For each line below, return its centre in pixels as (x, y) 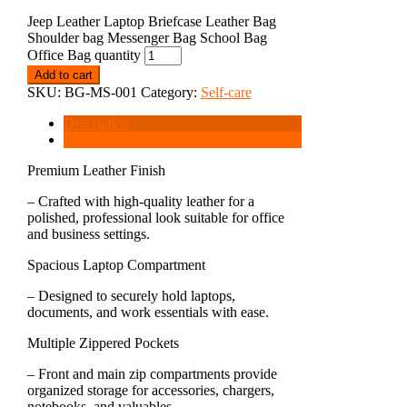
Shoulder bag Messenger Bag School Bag (147, 37)
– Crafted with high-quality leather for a (140, 201)
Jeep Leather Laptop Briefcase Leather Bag (151, 21)
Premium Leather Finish (96, 170)
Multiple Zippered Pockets (103, 342)
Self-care (226, 92)
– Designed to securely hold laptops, (131, 295)
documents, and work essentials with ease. (148, 312)
